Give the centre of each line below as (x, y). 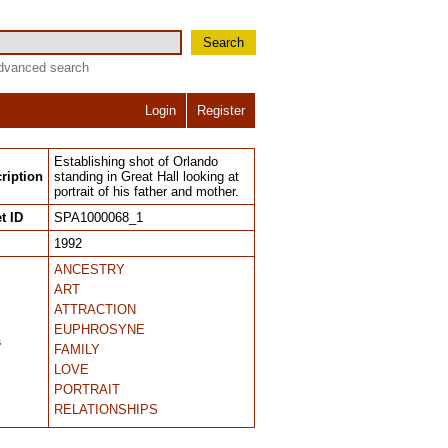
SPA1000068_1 (98, 217)
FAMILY (77, 349)
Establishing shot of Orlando (136, 161)
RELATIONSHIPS (106, 409)
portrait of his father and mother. (146, 191)
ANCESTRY (89, 269)
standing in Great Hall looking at (146, 176)
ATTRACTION (95, 309)
